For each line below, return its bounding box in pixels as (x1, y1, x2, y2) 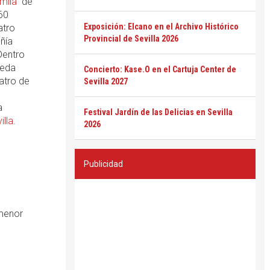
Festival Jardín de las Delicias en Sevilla (84, 107, 233, 117)
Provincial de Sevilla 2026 (84, 34, 178, 43)
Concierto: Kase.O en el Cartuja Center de (84, 64, 236, 74)
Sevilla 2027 (84, 77, 128, 86)
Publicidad (84, 159, 123, 169)
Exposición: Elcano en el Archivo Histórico (84, 22, 239, 31)
